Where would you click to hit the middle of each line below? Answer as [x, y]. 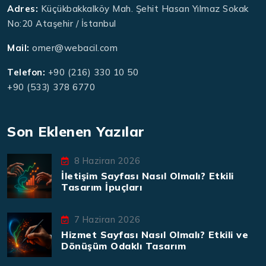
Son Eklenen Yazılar [76, 131]
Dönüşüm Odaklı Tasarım [123, 246]
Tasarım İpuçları [102, 187]
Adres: [23, 9]
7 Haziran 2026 [107, 220]
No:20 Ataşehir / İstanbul [62, 23]
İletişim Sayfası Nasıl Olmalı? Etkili [148, 176]
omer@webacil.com [75, 48]
